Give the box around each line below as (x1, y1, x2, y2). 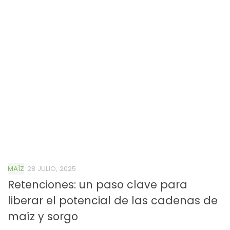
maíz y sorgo (8, 208, 78, 224)
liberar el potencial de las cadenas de (8, 193, 218, 208)
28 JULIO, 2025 (27, 164, 76, 174)
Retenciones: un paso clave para (8, 177, 187, 192)
